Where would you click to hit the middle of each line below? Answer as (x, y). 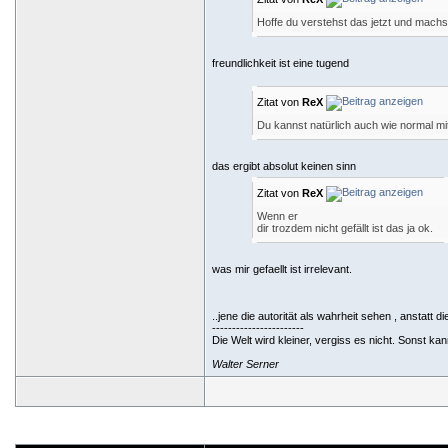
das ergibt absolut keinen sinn (284, 166)
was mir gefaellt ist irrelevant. (282, 269)
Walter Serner (245, 364)
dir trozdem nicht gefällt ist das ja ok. (345, 228)
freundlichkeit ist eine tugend (280, 63)
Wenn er (277, 216)
